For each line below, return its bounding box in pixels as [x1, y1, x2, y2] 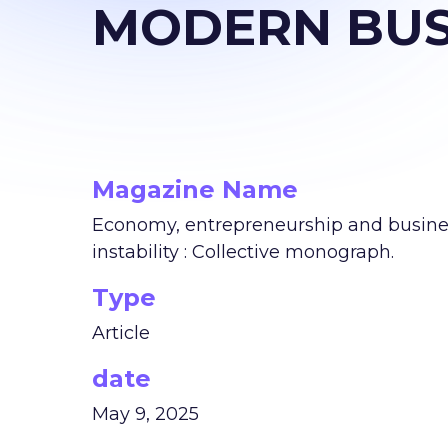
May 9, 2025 [92, 403, 199, 425]
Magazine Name [92, 175, 298, 204]
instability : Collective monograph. [92, 241, 394, 263]
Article [92, 322, 150, 344]
